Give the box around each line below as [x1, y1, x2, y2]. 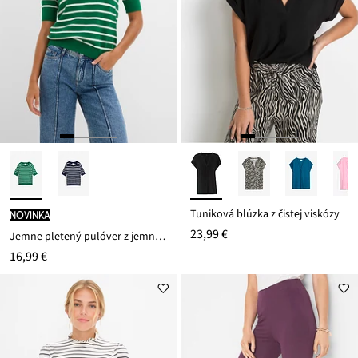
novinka [10, 209, 50, 222]
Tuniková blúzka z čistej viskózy [190, 206, 340, 223]
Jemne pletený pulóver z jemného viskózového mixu [155, 229, 165, 245]
